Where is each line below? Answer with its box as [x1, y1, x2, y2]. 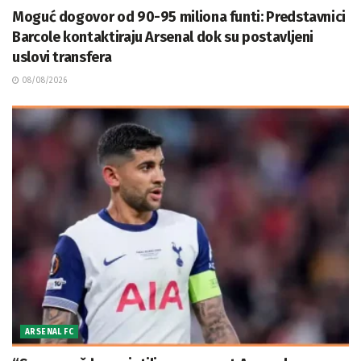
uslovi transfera [12, 48, 112, 67]
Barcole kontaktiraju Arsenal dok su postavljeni [12, 28, 314, 47]
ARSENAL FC [25, 327, 73, 338]
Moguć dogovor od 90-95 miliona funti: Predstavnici [12, 8, 346, 27]
